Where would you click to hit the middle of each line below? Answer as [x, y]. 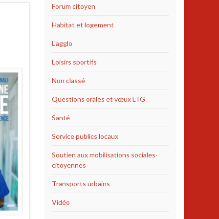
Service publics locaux [85, 136]
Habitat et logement [83, 25]
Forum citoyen [74, 6]
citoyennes [69, 165]
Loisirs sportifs [74, 62]
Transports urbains [81, 184]
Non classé [68, 80]
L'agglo [62, 43]
